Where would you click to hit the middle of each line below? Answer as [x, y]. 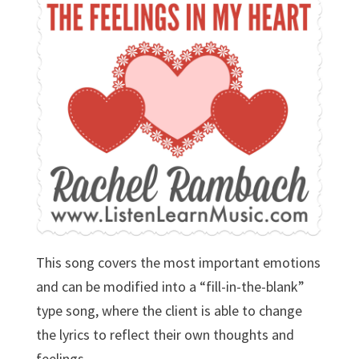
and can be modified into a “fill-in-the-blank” [170, 287]
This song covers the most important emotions [178, 263]
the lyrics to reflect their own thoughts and [165, 335]
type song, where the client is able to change [169, 311]
